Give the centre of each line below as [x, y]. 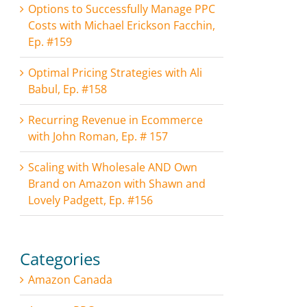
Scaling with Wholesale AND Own [113, 167]
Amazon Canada [70, 280]
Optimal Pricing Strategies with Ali [115, 73]
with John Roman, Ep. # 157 [98, 136]
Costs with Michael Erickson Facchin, [122, 25]
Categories [60, 259]
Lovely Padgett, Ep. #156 [90, 200]
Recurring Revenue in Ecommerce [115, 120]
